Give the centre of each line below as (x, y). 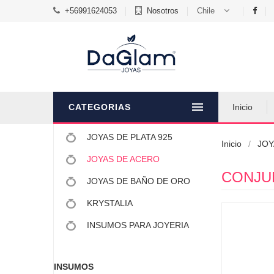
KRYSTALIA (109, 203)
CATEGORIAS (100, 107)
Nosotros (163, 11)
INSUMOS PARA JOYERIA (137, 225)
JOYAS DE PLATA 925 (128, 137)
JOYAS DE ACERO (122, 159)
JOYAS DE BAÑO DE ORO (137, 181)
